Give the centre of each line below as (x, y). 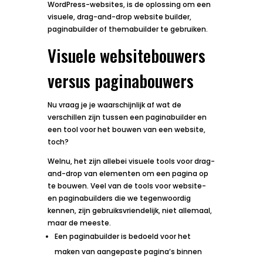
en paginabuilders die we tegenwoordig (119, 198)
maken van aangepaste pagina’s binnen (128, 251)
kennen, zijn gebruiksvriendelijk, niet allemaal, (129, 210)
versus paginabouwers (120, 80)
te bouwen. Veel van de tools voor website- (127, 186)
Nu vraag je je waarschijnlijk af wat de (114, 104)
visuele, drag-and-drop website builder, (119, 16)
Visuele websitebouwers (126, 55)
